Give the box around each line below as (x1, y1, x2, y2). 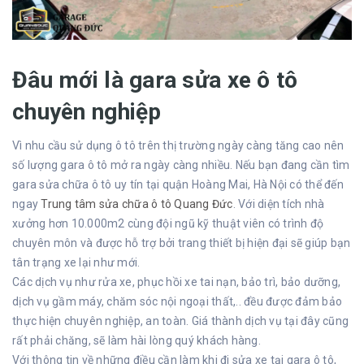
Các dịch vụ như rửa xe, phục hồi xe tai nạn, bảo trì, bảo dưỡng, (12, 275, 340, 288)
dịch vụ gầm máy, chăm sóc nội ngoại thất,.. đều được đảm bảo (12, 294, 342, 308)
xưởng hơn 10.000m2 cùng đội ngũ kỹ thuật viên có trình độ (12, 216, 324, 230)
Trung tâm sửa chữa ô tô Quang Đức (41, 197, 233, 210)
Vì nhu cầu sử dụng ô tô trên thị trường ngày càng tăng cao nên (12, 138, 344, 152)
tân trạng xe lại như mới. (12, 255, 141, 269)
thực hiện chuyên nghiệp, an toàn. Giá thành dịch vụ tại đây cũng (12, 314, 349, 327)
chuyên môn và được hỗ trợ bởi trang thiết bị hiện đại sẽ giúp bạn (12, 236, 351, 249)
